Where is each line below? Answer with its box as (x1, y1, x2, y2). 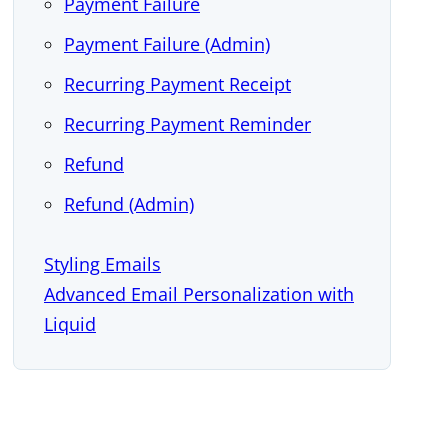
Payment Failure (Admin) (64, 32, 270, 56)
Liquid (44, 312, 96, 336)
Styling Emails (44, 252, 161, 276)
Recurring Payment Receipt (64, 72, 291, 96)
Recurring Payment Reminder (64, 112, 311, 136)
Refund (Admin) (64, 192, 194, 216)
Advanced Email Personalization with (44, 282, 354, 306)
